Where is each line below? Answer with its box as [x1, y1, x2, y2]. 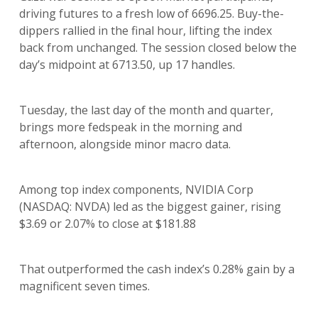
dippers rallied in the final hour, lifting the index [18, 23, 272, 38]
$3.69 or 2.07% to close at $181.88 [18, 216, 196, 231]
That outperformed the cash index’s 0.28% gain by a [18, 261, 295, 277]
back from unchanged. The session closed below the [18, 40, 297, 55]
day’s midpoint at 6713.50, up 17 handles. [18, 57, 235, 72]
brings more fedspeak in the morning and [18, 119, 242, 135]
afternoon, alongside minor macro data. [18, 136, 231, 152]
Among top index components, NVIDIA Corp [18, 182, 253, 197]
